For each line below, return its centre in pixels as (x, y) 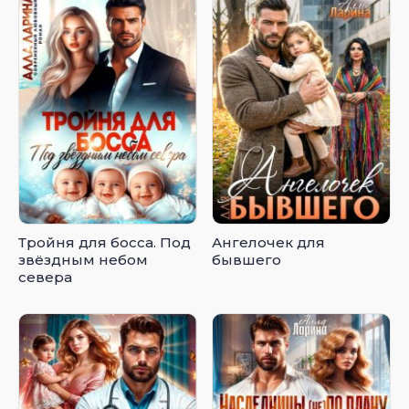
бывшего (247, 260)
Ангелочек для (269, 243)
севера (45, 278)
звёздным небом (83, 260)
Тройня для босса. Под (105, 243)
